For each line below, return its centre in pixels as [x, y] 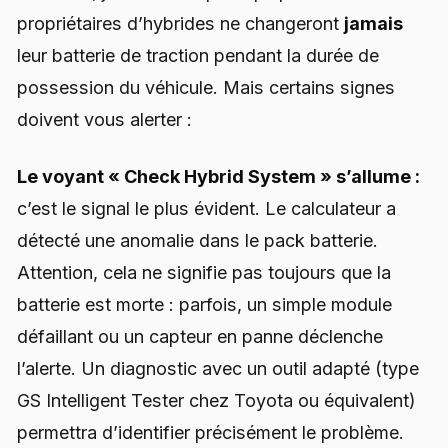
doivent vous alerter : [104, 119]
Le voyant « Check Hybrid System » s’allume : [218, 177]
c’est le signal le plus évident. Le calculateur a [206, 209]
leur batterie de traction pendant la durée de [198, 55]
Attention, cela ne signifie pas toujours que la [204, 273]
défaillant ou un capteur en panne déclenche [200, 337]
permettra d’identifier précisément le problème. [210, 433]
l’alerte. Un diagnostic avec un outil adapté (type [218, 369]
